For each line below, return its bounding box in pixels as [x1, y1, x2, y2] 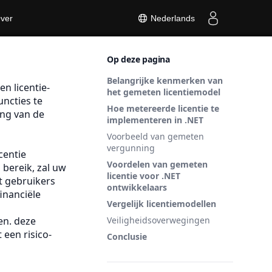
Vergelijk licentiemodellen [107, 198, 216, 209]
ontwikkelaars [107, 182, 167, 193]
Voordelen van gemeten [107, 158, 208, 170]
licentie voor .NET [107, 170, 180, 182]
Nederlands [148, 13, 195, 23]
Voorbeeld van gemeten [107, 131, 204, 142]
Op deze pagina [107, 53, 171, 65]
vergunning [107, 142, 155, 154]
